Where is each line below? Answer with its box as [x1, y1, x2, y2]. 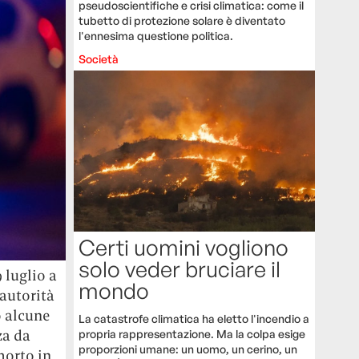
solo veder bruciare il [79, 256, 281, 283]
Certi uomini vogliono [79, 234, 289, 261]
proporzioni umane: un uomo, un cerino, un [79, 342, 298, 357]
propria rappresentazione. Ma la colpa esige [79, 327, 306, 341]
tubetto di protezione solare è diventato [79, 14, 286, 28]
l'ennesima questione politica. [79, 29, 234, 43]
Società [79, 52, 119, 67]
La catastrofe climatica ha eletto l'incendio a [79, 312, 310, 326]
